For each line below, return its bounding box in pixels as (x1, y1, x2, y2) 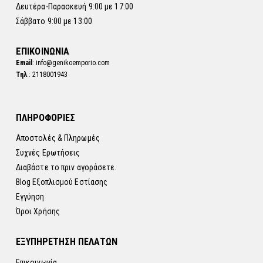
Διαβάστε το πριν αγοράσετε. (15, 163, 117, 173)
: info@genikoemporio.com (32, 58, 110, 67)
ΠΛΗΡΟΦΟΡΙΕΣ (15, 112, 75, 123)
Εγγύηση (15, 192, 45, 202)
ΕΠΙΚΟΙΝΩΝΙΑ (15, 45, 70, 57)
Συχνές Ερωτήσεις (15, 148, 80, 158)
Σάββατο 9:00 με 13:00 (15, 16, 92, 26)
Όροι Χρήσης (15, 207, 60, 217)
